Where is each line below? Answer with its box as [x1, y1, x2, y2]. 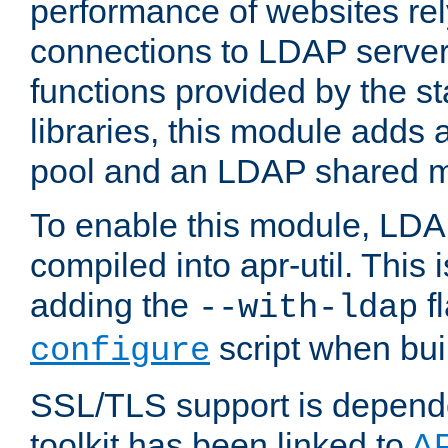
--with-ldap [198, 289, 418, 328]
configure [30, 332, 210, 371]
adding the [30, 286, 198, 325]
